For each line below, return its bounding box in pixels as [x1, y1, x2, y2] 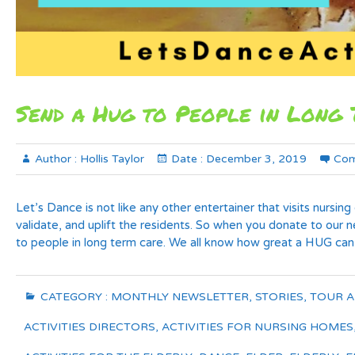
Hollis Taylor [77, 152, 144, 166]
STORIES [255, 290, 303, 303]
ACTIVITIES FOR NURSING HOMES [162, 320, 353, 334]
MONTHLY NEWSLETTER [111, 290, 249, 303]
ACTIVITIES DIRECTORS [24, 320, 155, 334]
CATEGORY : [37, 290, 111, 303]
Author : [35, 152, 77, 166]
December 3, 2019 [203, 152, 307, 166]
